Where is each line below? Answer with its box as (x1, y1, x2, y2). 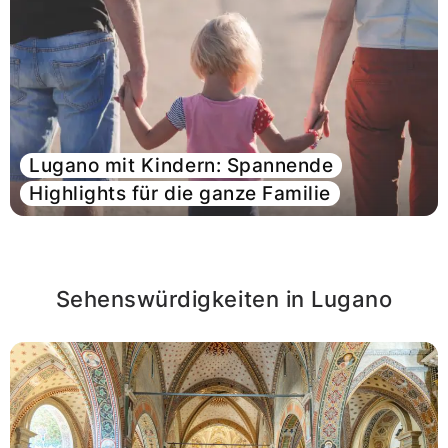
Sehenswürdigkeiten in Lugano (55, 286, 393, 312)
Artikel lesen (189, 225, 259, 241)
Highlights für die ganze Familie (29, 182, 332, 205)
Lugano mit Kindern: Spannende (29, 154, 334, 177)
